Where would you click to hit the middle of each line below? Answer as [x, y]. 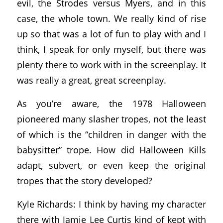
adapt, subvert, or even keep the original [111, 165]
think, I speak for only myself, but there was [111, 49]
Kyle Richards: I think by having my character [111, 204]
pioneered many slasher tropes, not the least [111, 119]
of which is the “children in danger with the [111, 134]
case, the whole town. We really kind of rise [111, 18]
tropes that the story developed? [84, 180]
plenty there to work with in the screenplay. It [111, 65]
